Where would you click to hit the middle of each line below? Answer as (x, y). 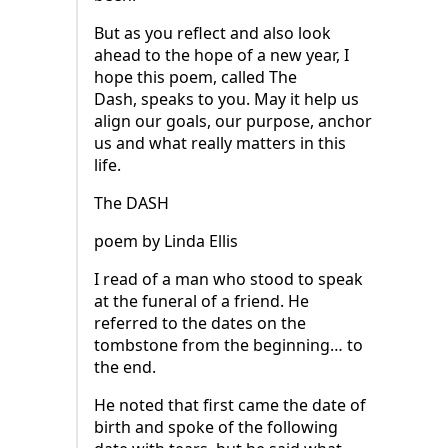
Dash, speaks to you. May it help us (226, 99)
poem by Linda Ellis (166, 241)
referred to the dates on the (200, 323)
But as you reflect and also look (212, 33)
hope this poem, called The (195, 77)
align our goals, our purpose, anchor (233, 121)
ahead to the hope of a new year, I (221, 55)
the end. (125, 367)
